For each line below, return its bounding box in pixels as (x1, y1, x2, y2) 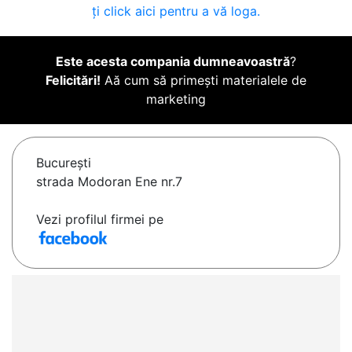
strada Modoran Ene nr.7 (36, 174, 182, 190)
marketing (146, 91, 206, 108)
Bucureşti (36, 155, 91, 171)
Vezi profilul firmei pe (36, 211, 163, 228)
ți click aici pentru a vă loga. (92, 3, 260, 20)
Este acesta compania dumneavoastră (56, 53, 290, 70)
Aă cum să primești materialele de (101, 72, 306, 89)
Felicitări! (46, 72, 101, 89)
